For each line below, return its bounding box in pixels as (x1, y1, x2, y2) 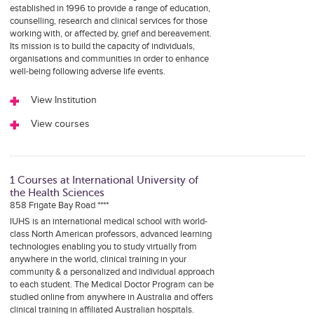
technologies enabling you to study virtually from (9, 241, 197, 252)
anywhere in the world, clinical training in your (9, 254, 186, 265)
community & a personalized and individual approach (9, 266, 214, 278)
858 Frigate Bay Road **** (9, 200, 109, 211)
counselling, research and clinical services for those (9, 15, 207, 27)
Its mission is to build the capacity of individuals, (9, 41, 195, 52)
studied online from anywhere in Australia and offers (9, 292, 213, 303)
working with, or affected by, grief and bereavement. (9, 28, 212, 39)
